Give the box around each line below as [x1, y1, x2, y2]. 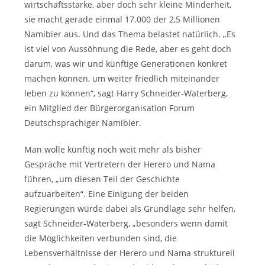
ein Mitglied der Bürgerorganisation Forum [24, 102, 195, 114]
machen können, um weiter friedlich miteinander [24, 73, 220, 84]
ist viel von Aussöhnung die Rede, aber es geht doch [24, 43, 232, 54]
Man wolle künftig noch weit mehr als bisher [24, 144, 202, 155]
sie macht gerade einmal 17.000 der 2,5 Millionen [24, 14, 221, 25]
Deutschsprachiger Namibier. [24, 117, 142, 128]
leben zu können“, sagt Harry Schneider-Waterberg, [24, 88, 228, 99]
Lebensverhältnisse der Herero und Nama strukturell [24, 247, 235, 258]
